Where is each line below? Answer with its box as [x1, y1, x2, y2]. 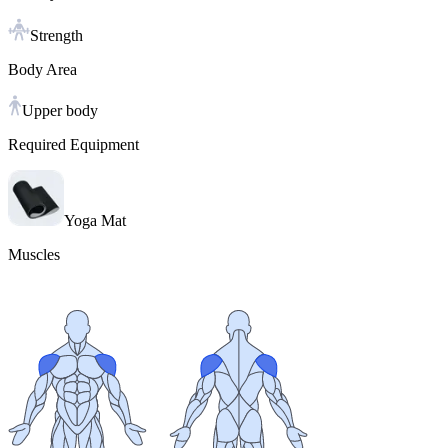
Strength [30, 27, 83, 45]
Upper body [22, 102, 98, 120]
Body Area [8, 61, 77, 79]
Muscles [8, 246, 60, 264]
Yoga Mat [64, 212, 126, 230]
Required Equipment [8, 136, 139, 154]
